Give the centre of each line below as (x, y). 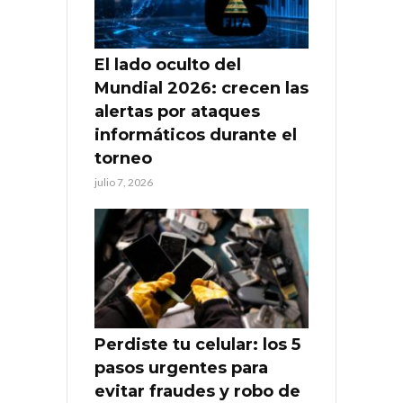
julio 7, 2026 (124, 182)
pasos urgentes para (181, 368)
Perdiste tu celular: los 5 (197, 345)
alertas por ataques (177, 111)
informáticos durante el (196, 134)
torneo (123, 158)
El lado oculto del (168, 64)
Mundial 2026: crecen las (201, 88)
